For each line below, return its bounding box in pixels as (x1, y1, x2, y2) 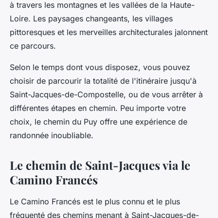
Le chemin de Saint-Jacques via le (10, 157, 190, 173)
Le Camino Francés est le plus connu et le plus (10, 197, 180, 207)
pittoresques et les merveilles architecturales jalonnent (10, 27, 208, 37)
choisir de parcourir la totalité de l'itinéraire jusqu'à (10, 76, 197, 86)
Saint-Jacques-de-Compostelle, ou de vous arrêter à (10, 90, 203, 100)
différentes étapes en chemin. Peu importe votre (10, 103, 186, 113)
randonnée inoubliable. (10, 130, 93, 141)
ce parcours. (10, 41, 56, 51)
